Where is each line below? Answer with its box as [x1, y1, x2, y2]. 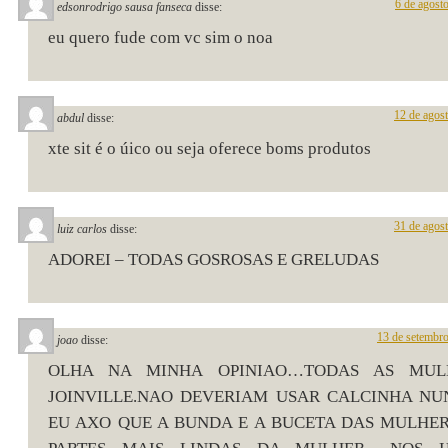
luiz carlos [57, 222, 107, 236]
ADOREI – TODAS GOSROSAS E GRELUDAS [48, 250, 379, 269]
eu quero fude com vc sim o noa [48, 28, 273, 47]
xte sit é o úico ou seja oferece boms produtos [48, 139, 371, 158]
